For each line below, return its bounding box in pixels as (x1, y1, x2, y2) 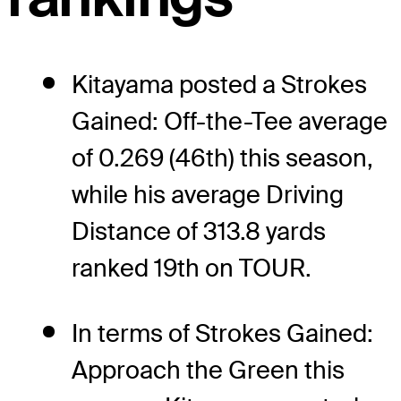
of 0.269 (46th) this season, (72, 141, 373, 174)
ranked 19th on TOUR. (72, 252, 311, 284)
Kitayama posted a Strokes (72, 68, 367, 100)
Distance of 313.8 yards (72, 215, 326, 247)
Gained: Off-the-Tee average (72, 105, 388, 137)
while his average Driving (72, 178, 344, 210)
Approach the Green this (72, 354, 345, 386)
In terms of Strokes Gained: (72, 317, 373, 349)
